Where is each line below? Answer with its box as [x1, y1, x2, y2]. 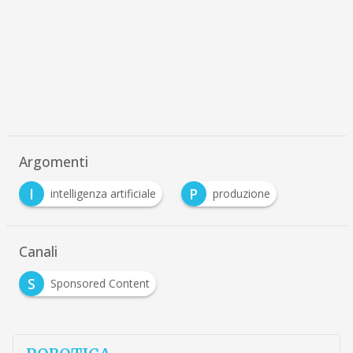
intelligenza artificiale [50, 186, 156, 202]
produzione [212, 186, 270, 202]
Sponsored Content [50, 276, 150, 292]
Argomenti [18, 152, 88, 172]
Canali [18, 242, 58, 262]
